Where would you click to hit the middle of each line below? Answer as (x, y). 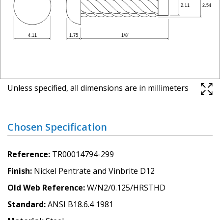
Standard (26, 204)
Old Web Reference (45, 187)
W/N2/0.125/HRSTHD (126, 187)
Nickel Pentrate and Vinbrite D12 (94, 171)
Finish (19, 171)
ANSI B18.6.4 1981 (81, 204)
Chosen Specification (57, 127)
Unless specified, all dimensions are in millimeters (98, 88)
